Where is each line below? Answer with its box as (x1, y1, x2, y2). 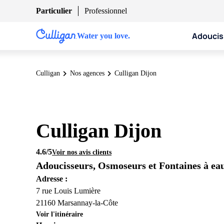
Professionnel (84, 6, 127, 15)
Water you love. (77, 31, 130, 40)
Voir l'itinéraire (36, 210, 83, 218)
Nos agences (70, 69, 104, 77)
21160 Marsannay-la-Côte (36, 198, 118, 207)
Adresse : (36, 174, 67, 183)
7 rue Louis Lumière (36, 186, 100, 195)
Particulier (36, 6, 72, 15)
